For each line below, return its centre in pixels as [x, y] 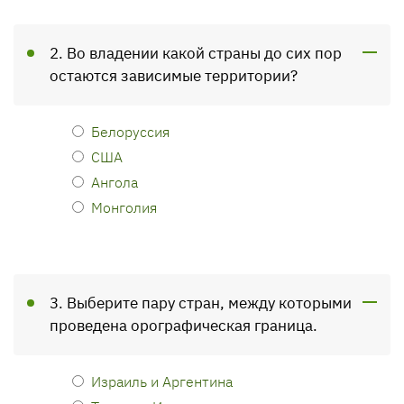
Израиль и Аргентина [162, 381]
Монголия [124, 207]
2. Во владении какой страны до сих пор [196, 53]
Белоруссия [130, 131]
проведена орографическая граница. [184, 326]
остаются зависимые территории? [174, 76]
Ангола [115, 182]
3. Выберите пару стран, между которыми [201, 303]
